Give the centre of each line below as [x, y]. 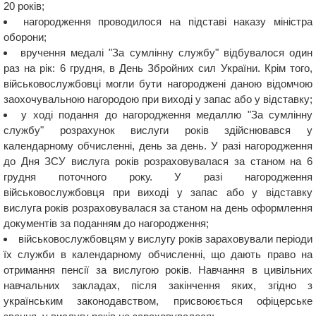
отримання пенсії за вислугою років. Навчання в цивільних [158, 269]
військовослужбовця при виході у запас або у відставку [158, 192]
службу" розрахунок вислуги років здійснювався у [158, 130]
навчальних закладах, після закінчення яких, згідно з [158, 285]
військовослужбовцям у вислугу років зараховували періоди [165, 238]
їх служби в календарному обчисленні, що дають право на [158, 254]
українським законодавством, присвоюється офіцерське [158, 300]
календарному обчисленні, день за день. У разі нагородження [158, 145]
